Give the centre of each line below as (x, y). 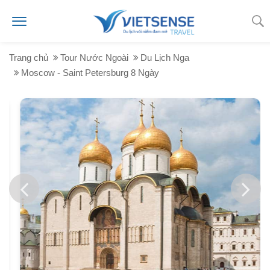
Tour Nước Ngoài (94, 58)
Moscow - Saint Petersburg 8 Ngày (90, 73)
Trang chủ (29, 58)
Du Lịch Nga (165, 58)
